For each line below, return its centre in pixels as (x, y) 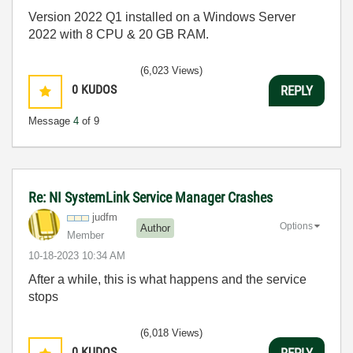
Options (296, 226)
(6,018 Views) (171, 333)
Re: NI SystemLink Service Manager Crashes (150, 197)
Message (51, 121)
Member (85, 235)
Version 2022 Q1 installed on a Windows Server (162, 17)
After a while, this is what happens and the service (167, 279)
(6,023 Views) (171, 71)
